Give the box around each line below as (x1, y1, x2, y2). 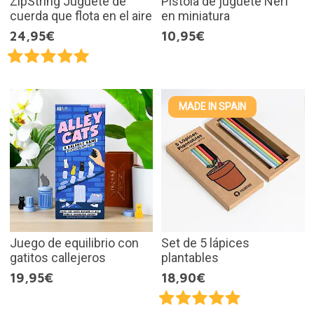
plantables (161, 250, 219, 266)
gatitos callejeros (9, 250, 106, 266)
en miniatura (161, 8, 230, 23)
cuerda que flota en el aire (9, 8, 152, 23)
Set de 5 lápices (161, 235, 250, 251)
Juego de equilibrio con (9, 235, 139, 251)
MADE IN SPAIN (179, 100, 246, 112)
